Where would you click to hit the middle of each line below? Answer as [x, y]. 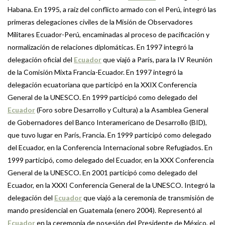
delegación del [31, 198]
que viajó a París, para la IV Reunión [157, 60]
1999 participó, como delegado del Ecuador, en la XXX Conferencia [111, 160]
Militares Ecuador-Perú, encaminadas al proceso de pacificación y [108, 35]
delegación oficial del [41, 60]
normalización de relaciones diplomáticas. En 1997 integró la [100, 47]
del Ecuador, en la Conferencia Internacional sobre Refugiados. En [110, 148]
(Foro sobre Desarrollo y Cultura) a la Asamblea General [122, 110]
